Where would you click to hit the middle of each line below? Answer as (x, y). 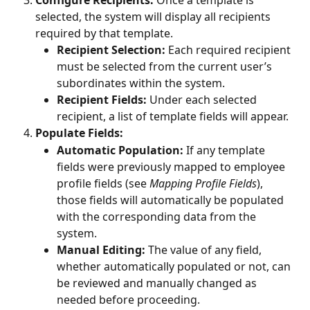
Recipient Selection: (111, 50)
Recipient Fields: (102, 100)
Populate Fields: (79, 133)
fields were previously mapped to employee (172, 166)
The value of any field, (205, 249)
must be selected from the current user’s (166, 67)
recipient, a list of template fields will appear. (173, 117)
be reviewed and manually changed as (158, 283)
